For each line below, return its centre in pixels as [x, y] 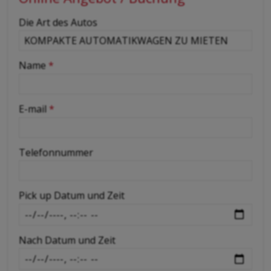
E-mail [34, 109]
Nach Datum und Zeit [67, 240]
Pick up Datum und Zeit [72, 196]
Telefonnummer [56, 152]
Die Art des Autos [58, 22]
